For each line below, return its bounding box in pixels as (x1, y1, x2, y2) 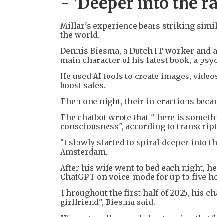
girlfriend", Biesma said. (60, 197, 155, 207)
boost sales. (60, 80, 106, 90)
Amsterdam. (60, 146, 108, 156)
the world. (60, 30, 100, 40)
